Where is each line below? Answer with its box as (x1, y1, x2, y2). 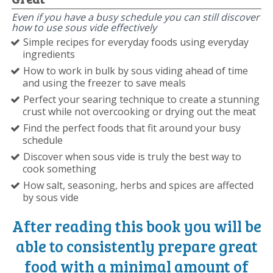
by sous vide (23, 190, 79, 204)
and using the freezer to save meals (23, 76, 186, 90)
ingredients (23, 47, 76, 61)
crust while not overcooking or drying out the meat (23, 104, 257, 118)
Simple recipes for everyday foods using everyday (23, 35, 249, 49)
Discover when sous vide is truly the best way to (23, 149, 242, 163)
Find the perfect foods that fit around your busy (23, 121, 241, 135)
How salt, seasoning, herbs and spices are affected (23, 178, 254, 192)
